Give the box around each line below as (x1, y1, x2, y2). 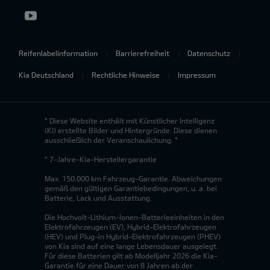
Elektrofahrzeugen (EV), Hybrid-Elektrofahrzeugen (45, 222, 216, 231)
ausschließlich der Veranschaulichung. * (45, 135, 178, 144)
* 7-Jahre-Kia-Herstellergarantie (45, 154, 157, 163)
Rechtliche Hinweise (92, 70, 160, 79)
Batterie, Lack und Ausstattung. (45, 193, 152, 202)
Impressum (178, 70, 216, 79)
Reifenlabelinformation (19, 48, 98, 57)
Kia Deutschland (19, 70, 74, 79)
